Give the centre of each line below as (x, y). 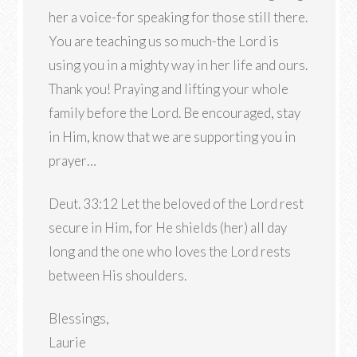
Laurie (68, 342)
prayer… (73, 161)
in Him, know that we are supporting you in (173, 137)
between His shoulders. (118, 275)
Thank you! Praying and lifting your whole (169, 89)
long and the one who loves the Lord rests (170, 251)
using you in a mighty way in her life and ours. (178, 65)
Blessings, (79, 318)
